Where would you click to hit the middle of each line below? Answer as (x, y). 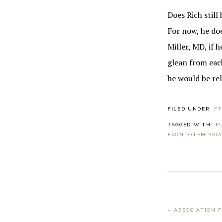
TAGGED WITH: (191, 125)
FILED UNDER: (191, 109)
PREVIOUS (183, 205)
